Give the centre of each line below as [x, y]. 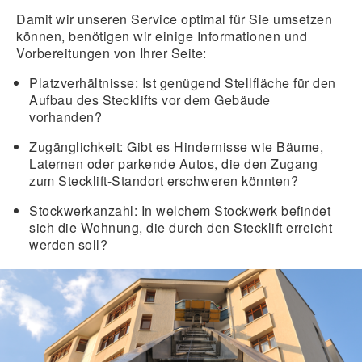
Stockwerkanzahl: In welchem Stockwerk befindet [180, 211]
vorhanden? [65, 117]
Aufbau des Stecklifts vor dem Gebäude [150, 100]
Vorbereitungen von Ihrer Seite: [112, 53]
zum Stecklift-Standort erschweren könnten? [164, 181]
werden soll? [68, 245]
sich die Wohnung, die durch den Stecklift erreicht [181, 228]
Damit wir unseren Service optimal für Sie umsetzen [174, 19]
